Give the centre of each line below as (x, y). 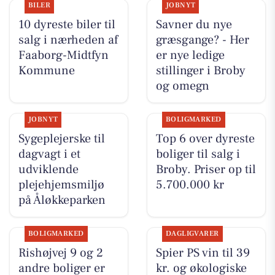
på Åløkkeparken (62, 200)
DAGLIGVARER (192, 234)
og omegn (182, 86)
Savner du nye (194, 25)
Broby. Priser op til (206, 170)
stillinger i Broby (200, 71)
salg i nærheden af (68, 40)
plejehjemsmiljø (61, 185)
